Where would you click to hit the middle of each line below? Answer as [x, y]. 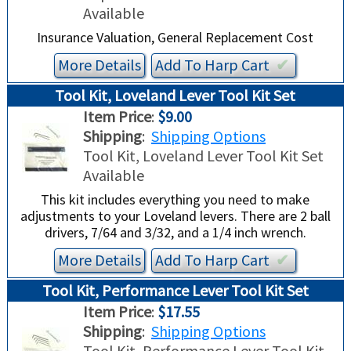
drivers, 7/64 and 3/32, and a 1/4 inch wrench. [175, 233]
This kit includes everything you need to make [175, 200]
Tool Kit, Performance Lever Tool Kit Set [175, 291]
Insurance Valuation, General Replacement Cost [175, 38]
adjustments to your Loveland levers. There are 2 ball [175, 216]
